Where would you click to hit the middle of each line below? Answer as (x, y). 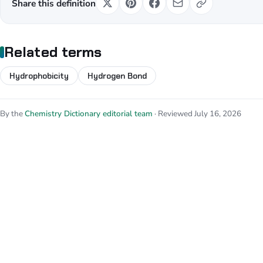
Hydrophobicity (39, 76)
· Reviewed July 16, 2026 (197, 114)
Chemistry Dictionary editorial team (89, 114)
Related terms (53, 52)
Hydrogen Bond (117, 76)
